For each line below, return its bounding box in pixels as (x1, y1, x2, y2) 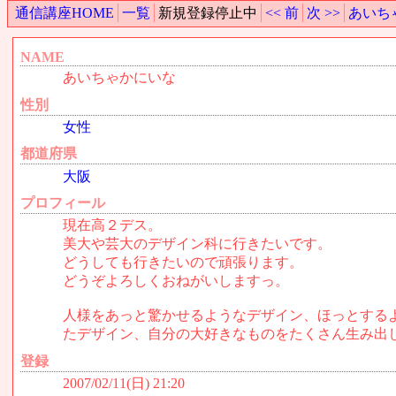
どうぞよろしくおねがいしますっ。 (63, 273, 290, 289)
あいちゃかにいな (63, 70, 177, 86)
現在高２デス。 (63, 217, 163, 233)
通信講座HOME (15, 4, 114, 20)
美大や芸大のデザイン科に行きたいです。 (63, 236, 332, 252)
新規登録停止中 (158, 4, 257, 20)
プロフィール (20, 195, 106, 211)
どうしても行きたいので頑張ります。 (63, 255, 304, 270)
